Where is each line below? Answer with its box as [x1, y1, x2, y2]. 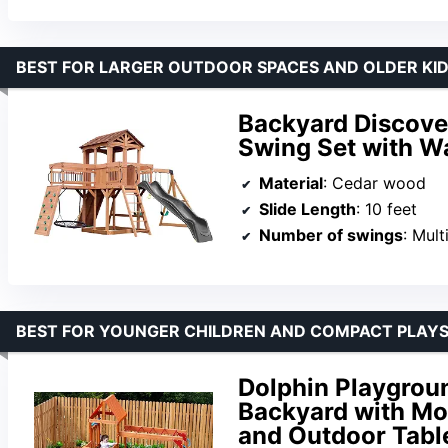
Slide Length [259, 198, 356, 219]
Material [259, 172, 323, 193]
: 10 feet [356, 198, 417, 219]
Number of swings [259, 224, 403, 245]
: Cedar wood [323, 172, 426, 193]
